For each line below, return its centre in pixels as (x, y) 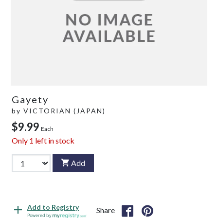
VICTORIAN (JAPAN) (64, 110)
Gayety (30, 99)
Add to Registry (53, 207)
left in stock (54, 140)
